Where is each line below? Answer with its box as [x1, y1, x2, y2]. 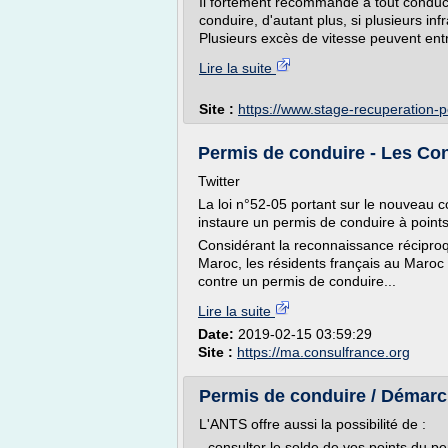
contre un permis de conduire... [198, 273, 396, 289]
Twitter [198, 173, 240, 189]
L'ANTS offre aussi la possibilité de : [199, 416, 426, 432]
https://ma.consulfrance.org [237, 344, 410, 360]
